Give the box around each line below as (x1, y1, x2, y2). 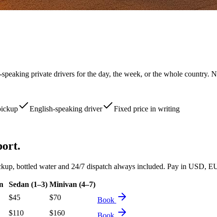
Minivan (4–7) (49, 180, 95, 188)
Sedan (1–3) (9, 180, 47, 188)
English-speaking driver (30, 104, 102, 113)
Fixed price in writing (114, 104, 180, 113)
